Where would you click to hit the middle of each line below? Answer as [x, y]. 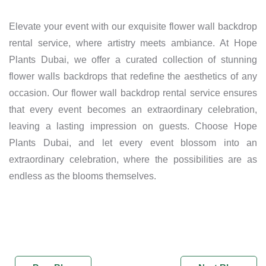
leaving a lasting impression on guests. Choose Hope [133, 126]
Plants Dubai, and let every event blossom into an [133, 143]
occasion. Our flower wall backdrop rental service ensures [133, 93]
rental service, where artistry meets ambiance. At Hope [133, 43]
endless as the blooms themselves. [83, 176]
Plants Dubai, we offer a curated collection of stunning [133, 60]
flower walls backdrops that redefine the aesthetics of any [133, 77]
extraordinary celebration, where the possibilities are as [133, 160]
